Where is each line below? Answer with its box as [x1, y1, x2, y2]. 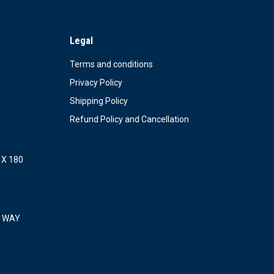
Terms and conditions [69, 59, 153, 69]
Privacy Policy [69, 78, 122, 87]
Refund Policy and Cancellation [69, 114, 189, 124]
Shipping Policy [69, 96, 128, 106]
